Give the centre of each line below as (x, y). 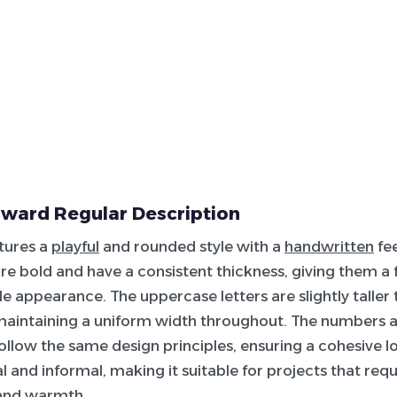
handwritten (329, 246)
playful (75, 246)
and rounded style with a (192, 246)
